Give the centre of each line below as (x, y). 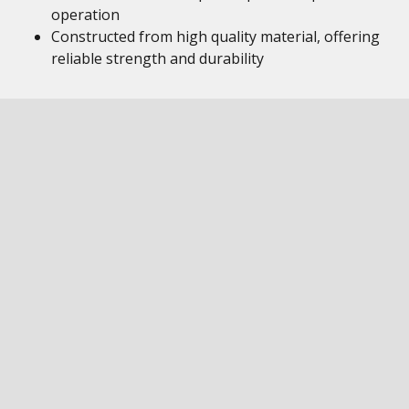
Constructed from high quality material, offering (215, 37)
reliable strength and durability (157, 58)
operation (85, 15)
